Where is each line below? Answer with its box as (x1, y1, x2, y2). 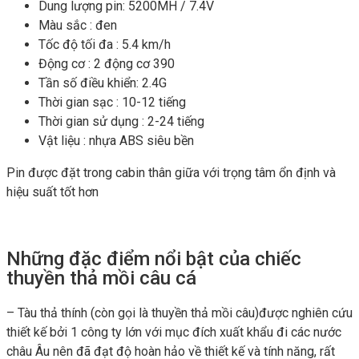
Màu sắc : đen (38, 17, 117, 33)
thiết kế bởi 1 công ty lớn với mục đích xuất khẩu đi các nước (6, 325, 341, 341)
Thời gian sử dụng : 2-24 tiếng (38, 113, 204, 129)
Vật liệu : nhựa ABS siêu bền (38, 132, 194, 148)
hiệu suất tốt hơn (6, 184, 99, 200)
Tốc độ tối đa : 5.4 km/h (38, 36, 171, 52)
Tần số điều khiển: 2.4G (38, 75, 167, 91)
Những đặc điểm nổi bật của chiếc (6, 248, 301, 271)
